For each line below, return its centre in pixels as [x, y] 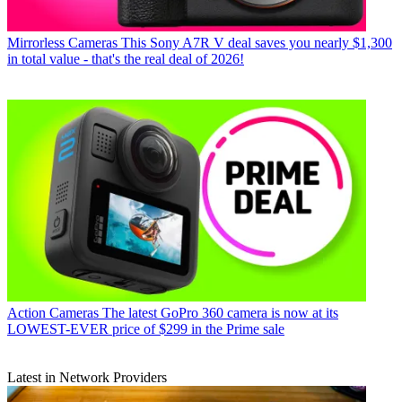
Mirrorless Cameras [62, 42]
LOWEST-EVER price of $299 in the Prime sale [146, 328]
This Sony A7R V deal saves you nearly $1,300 [257, 42]
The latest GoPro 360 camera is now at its [220, 312]
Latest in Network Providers [87, 377]
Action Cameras [53, 312]
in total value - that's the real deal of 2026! [126, 58]
